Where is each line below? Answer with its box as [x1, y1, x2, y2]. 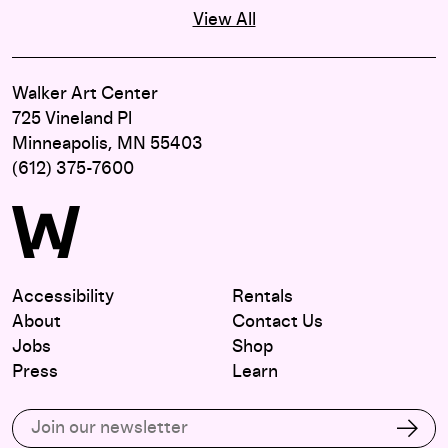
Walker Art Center [12, 84, 158, 103]
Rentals [232, 287, 293, 306]
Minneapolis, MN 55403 [12, 134, 203, 153]
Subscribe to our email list [12, 411, 173, 426]
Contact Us [232, 312, 323, 331]
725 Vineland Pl [12, 109, 132, 128]
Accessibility [12, 287, 114, 306]
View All [192, 10, 256, 29]
